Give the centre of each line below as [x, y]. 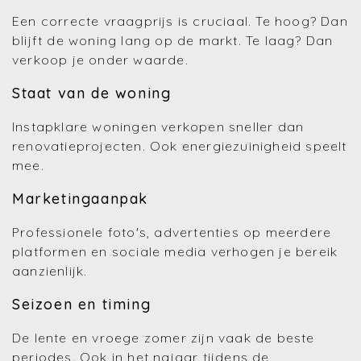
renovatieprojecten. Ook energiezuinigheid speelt [180, 146]
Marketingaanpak [80, 199]
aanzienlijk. [50, 271]
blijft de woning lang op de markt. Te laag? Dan [173, 40]
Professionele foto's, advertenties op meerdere [172, 232]
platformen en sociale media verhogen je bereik [175, 251]
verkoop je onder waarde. [100, 60]
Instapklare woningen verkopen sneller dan [158, 127]
